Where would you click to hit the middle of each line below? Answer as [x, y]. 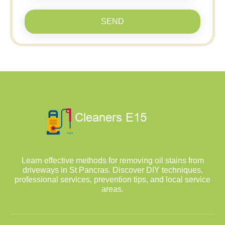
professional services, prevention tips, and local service [113, 179]
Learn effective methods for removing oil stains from [113, 160]
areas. [113, 189]
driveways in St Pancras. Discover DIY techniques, [113, 170]
